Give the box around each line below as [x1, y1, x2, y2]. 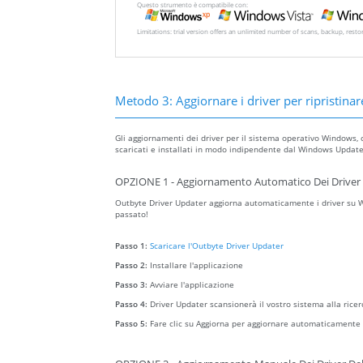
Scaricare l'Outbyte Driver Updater [150, 240, 284, 252]
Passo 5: [115, 318, 150, 330]
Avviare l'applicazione [150, 279, 234, 291]
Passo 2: [115, 259, 150, 271]
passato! [115, 208, 148, 220]
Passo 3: [115, 279, 150, 291]
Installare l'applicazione [150, 259, 243, 271]
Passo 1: [115, 240, 150, 252]
